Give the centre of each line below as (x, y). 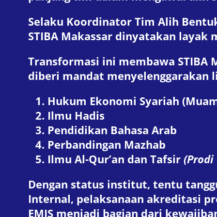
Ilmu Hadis (76, 115)
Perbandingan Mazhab (107, 144)
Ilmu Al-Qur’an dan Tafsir (116, 159)
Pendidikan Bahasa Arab (112, 130)
